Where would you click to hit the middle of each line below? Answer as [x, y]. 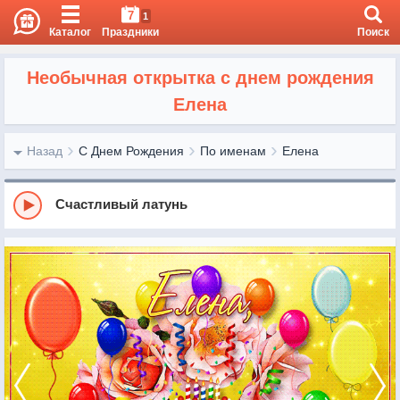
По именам [233, 151]
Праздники [130, 32]
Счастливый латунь [121, 204]
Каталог [70, 32]
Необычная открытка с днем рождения [200, 78]
